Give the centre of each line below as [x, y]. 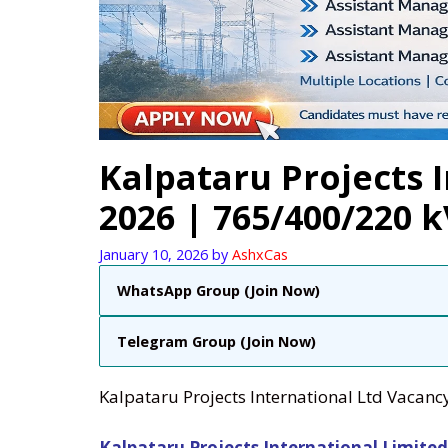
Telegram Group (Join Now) [216, 342]
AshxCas [260, 255]
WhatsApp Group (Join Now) [218, 291]
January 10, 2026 [153, 255]
